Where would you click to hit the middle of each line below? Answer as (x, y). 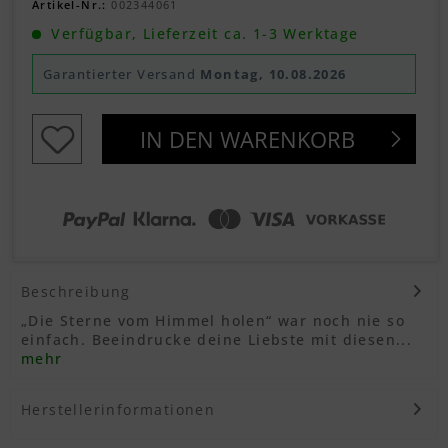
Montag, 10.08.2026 (273, 73)
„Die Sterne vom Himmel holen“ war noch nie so (213, 320)
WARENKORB (287, 138)
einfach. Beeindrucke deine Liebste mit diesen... (217, 339)
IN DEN (176, 138)
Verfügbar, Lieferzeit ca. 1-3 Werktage (202, 33)
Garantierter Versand (122, 73)
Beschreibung (76, 291)
